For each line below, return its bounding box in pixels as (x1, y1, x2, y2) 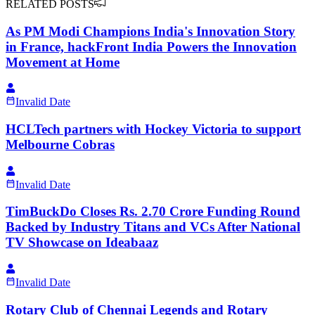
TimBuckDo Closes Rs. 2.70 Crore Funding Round (6, 204, 300, 219)
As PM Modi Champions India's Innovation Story (6, 23, 295, 39)
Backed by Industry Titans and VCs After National (6, 219, 300, 235)
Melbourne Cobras (6, 136, 115, 152)
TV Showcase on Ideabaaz (6, 235, 158, 250)
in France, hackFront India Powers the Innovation (6, 39, 297, 54)
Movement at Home (6, 54, 120, 70)
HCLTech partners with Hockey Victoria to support (6, 121, 301, 136)
